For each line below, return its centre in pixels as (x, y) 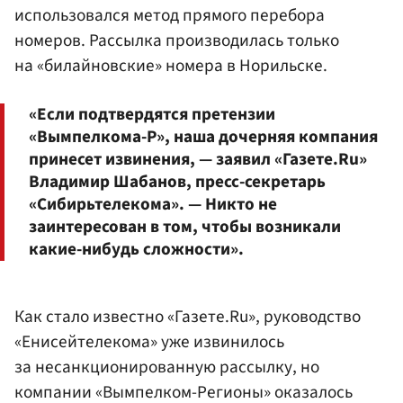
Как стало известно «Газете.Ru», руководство (188, 317)
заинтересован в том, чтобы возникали (185, 227)
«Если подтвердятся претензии (152, 115)
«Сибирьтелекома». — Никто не (153, 205)
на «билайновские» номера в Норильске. (171, 65)
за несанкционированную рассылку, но (167, 367)
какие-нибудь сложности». (136, 250)
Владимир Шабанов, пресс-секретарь (177, 182)
